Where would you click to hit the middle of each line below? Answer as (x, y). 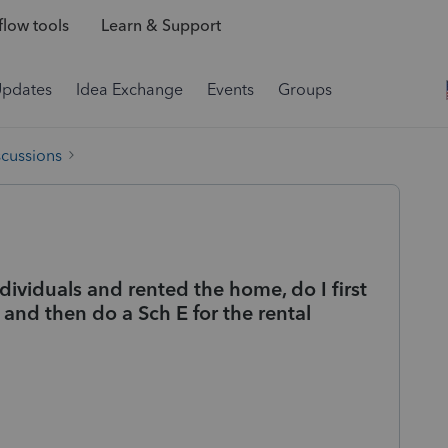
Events (230, 89)
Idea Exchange (129, 89)
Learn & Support (160, 26)
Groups (305, 89)
